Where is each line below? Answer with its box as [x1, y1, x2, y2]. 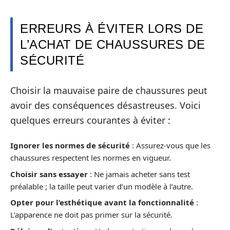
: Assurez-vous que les [130, 140, 210, 151]
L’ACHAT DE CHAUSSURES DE [20, 37, 205, 52]
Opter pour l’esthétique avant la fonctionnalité [10, 197, 194, 208]
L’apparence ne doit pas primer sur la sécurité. [10, 209, 172, 220]
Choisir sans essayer [10, 168, 88, 179]
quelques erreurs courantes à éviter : [10, 113, 170, 126]
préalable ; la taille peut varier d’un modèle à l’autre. [10, 181, 193, 191]
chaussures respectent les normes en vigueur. [10, 152, 171, 163]
